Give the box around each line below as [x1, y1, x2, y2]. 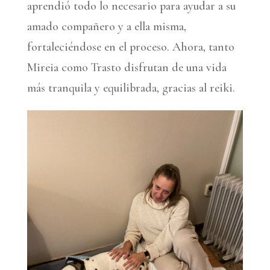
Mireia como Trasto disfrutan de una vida [27, 60, 227, 75]
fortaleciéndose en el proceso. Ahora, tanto [27, 39, 234, 54]
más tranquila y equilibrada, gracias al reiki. [27, 80, 235, 95]
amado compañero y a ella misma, [27, 19, 186, 34]
